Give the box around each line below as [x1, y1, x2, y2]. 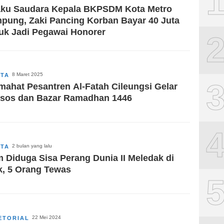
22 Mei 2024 [32, 214, 61, 220]
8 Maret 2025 [12, 71, 43, 77]
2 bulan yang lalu [12, 142, 52, 148]
